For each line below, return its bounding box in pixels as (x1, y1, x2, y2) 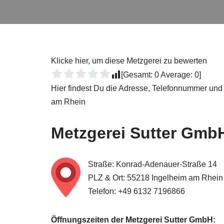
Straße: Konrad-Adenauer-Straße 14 (88, 160, 217, 168)
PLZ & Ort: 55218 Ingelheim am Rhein (88, 173, 223, 182)
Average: (159, 70, 194, 79)
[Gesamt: (121, 70, 154, 79)
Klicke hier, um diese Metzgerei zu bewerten (51, 56, 207, 65)
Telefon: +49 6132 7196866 (88, 187, 185, 195)
